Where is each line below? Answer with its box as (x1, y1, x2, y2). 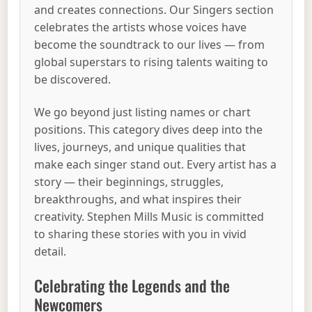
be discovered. (34, 71, 111, 87)
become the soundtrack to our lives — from (34, 36, 265, 52)
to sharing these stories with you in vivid (34, 226, 247, 242)
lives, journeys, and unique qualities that (34, 139, 247, 155)
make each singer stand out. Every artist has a (34, 157, 277, 173)
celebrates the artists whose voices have (34, 19, 247, 35)
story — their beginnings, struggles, (34, 174, 224, 190)
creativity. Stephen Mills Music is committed (34, 209, 265, 225)
